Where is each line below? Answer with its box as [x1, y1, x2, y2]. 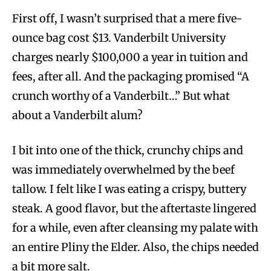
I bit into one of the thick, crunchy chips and [12, 143, 243, 158]
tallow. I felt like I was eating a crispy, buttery [12, 182, 246, 197]
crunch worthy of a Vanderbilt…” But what [12, 89, 230, 103]
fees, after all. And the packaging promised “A [12, 70, 249, 84]
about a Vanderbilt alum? [12, 108, 145, 123]
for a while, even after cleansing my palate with [12, 221, 258, 235]
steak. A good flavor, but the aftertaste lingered [12, 201, 256, 216]
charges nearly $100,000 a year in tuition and [12, 50, 248, 65]
